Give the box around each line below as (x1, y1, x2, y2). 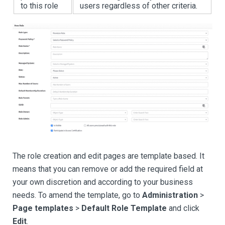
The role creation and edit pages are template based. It (13, 151, 204, 161)
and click (167, 203, 199, 213)
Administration (142, 190, 198, 200)
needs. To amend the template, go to (13, 190, 142, 200)
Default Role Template (81, 203, 167, 213)
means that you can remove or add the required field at (13, 164, 203, 174)
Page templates (13, 203, 73, 213)
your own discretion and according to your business (13, 177, 193, 187)
